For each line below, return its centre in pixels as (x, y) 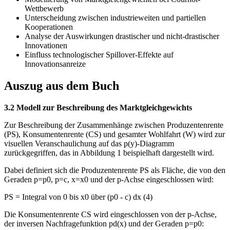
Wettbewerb (44, 9)
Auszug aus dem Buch (62, 86)
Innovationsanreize (55, 64)
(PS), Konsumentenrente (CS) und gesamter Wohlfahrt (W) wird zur (114, 135)
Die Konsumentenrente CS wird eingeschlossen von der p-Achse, (110, 215)
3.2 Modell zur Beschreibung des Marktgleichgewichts (98, 108)
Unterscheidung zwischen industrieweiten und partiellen (115, 18)
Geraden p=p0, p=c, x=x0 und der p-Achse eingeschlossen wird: (109, 180)
